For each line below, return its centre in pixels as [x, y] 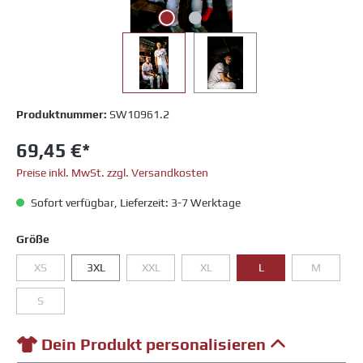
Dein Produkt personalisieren [154, 344]
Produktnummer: [63, 114]
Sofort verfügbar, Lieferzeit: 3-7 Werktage [135, 203]
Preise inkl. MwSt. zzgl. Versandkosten [112, 173]
